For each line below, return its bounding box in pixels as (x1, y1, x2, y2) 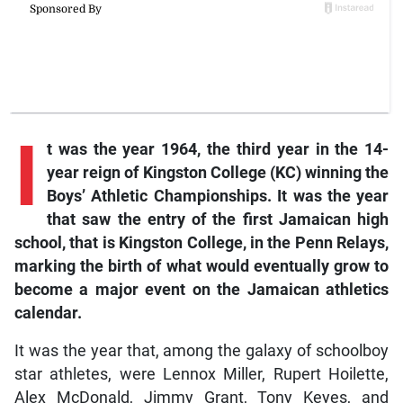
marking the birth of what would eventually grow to (13, 257, 390, 276)
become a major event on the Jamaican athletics (13, 281, 390, 300)
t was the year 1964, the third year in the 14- (46, 140, 390, 159)
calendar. (13, 304, 82, 323)
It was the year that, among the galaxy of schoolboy (13, 342, 390, 361)
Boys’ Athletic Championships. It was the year (46, 187, 390, 206)
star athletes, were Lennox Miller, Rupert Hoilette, (13, 365, 390, 384)
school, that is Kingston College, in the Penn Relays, (13, 234, 390, 253)
